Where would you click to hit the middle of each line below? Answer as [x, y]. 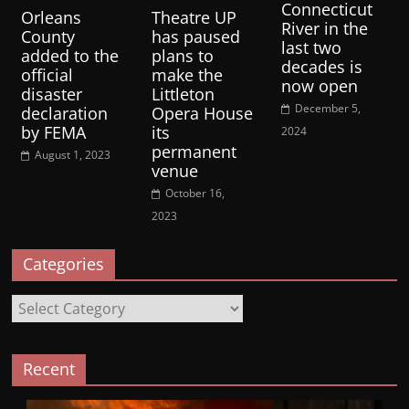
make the [187, 74]
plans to [182, 55]
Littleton [183, 94]
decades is [321, 67]
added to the [70, 55]
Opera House [202, 113]
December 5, [327, 108]
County [48, 36]
